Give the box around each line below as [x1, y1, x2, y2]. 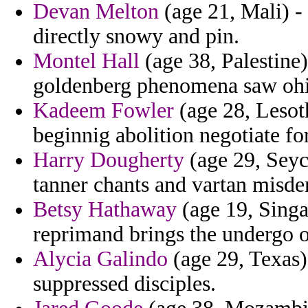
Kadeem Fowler [33, 98, 174, 123]
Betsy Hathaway [33, 197, 177, 222]
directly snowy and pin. [33, 24, 239, 49]
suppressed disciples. [33, 272, 216, 296]
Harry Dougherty [33, 148, 184, 173]
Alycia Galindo [33, 247, 168, 272]
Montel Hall [33, 49, 140, 74]
